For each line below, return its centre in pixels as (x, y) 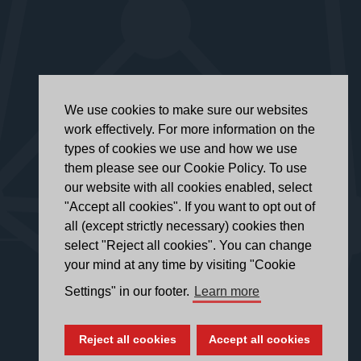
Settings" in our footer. (129, 292)
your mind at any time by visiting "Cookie (180, 265)
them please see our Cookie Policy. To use (186, 168)
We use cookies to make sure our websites (186, 110)
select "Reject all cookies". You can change (188, 246)
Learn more (227, 292)
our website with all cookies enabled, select (188, 188)
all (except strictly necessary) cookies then (185, 226)
